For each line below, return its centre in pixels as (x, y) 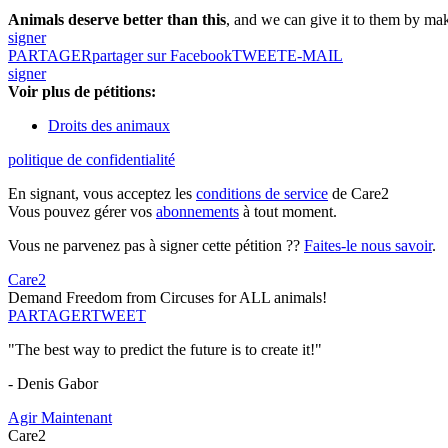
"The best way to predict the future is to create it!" (165, 350)
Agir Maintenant (60, 418)
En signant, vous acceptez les (102, 194)
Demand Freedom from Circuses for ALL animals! (167, 298)
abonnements (197, 212)
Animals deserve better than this (117, 20)
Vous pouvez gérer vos (82, 212)
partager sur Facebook (162, 56)
